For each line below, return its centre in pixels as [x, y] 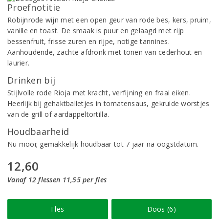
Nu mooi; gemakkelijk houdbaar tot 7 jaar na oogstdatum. [103, 144]
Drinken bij [31, 80]
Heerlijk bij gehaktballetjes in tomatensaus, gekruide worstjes [109, 103]
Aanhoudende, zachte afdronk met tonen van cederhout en [105, 52]
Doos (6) [161, 209]
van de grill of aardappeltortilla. [58, 114]
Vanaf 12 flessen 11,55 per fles [57, 180]
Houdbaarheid [38, 131]
